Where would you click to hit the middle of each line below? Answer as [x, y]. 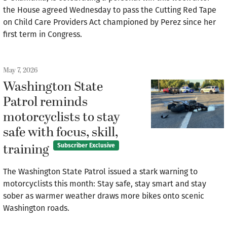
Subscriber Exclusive [86, 146]
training [26, 150]
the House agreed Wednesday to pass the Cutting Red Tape [110, 10]
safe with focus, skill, [61, 133]
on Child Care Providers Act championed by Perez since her [109, 22]
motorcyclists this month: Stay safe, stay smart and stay [105, 184]
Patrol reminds [45, 102]
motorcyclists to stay [62, 118]
